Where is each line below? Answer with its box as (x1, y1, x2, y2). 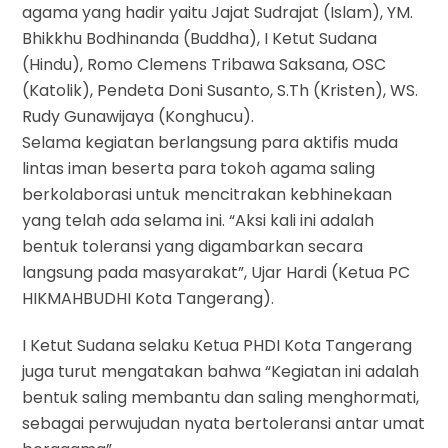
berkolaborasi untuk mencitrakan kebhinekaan (22, 183, 393, 207)
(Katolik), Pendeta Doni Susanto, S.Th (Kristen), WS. (22, 79, 419, 103)
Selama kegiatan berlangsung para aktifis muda (22, 131, 399, 155)
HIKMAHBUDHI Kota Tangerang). (22, 287, 275, 311)
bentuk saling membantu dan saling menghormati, (22, 385, 420, 409)
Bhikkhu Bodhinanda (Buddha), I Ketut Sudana (22, 27, 378, 51)
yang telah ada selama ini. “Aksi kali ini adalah (22, 209, 375, 233)
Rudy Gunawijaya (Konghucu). (22, 105, 255, 129)
